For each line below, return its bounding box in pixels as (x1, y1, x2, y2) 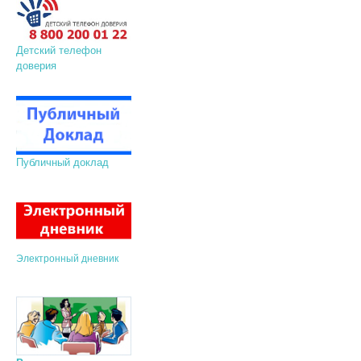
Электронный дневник (15, 253, 118, 265)
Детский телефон (15, 44, 102, 56)
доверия (15, 59, 56, 72)
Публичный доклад (15, 156, 112, 168)
